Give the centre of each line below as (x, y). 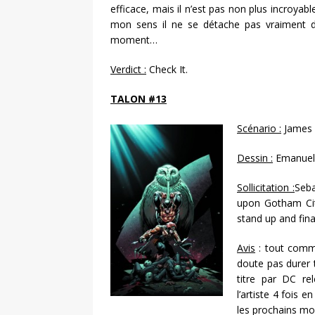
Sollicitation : (266, 188)
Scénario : (259, 129)
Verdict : (128, 70)
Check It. (167, 70)
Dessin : (255, 158)
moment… (134, 40)
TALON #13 (139, 99)
